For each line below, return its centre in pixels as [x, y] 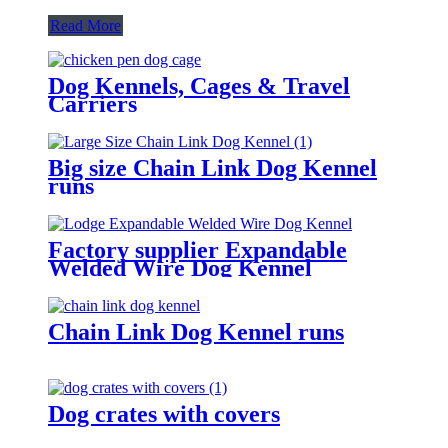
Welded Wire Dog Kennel [180, 267]
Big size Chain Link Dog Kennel [212, 167]
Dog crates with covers [164, 413]
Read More [85, 25]
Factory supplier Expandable [197, 249]
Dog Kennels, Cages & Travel [199, 85]
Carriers [92, 103]
